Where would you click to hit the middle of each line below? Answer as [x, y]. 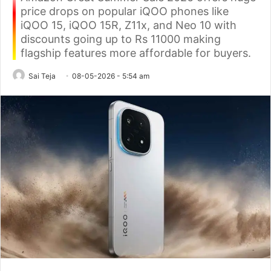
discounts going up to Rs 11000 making [121, 39]
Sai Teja [42, 76]
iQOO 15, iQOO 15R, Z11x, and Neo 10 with [129, 25]
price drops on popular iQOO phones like [125, 11]
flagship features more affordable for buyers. [136, 53]
